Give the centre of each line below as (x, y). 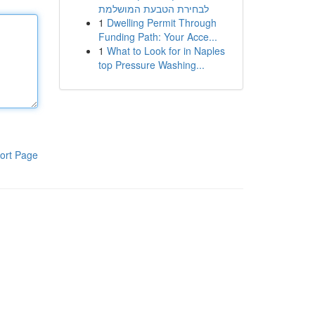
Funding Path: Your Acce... (157, 37)
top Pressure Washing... (151, 65)
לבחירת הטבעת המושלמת (153, 8)
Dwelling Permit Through (161, 22)
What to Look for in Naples (166, 51)
